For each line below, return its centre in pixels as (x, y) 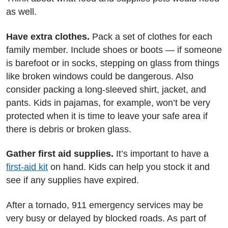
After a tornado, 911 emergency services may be (105, 205)
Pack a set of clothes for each (152, 36)
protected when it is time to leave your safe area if (107, 116)
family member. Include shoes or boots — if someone (114, 50)
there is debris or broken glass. (69, 129)
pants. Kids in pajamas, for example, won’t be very (108, 103)
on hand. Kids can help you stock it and (129, 167)
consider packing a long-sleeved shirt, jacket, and (106, 89)
